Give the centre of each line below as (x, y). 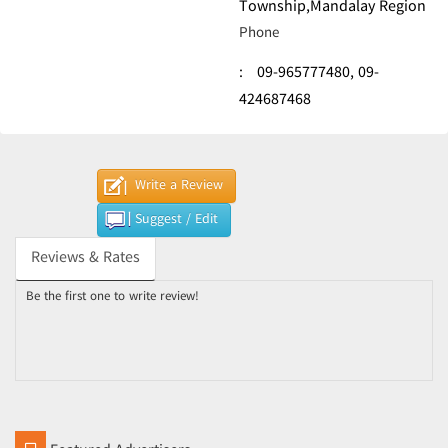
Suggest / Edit (176, 220)
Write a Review (179, 186)
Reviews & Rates (85, 258)
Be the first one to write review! (112, 297)
